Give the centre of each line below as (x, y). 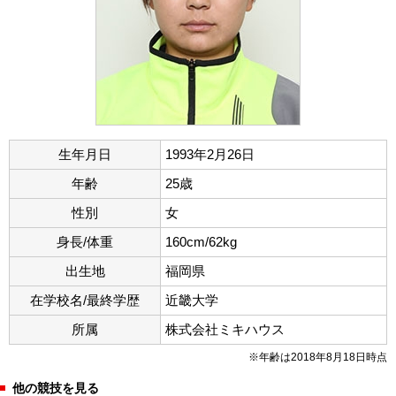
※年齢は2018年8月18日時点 (318, 357)
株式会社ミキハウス (225, 329)
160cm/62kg (201, 241)
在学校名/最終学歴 (85, 300)
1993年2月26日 (210, 154)
